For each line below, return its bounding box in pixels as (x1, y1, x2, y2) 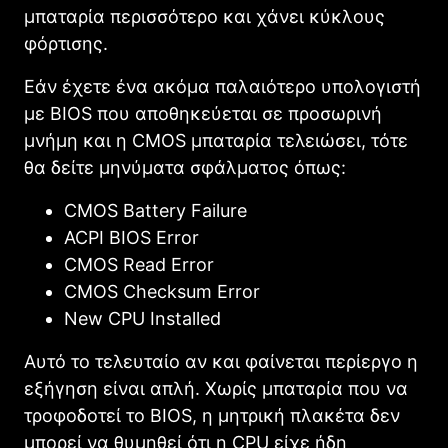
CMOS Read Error (64, 254, 214, 276)
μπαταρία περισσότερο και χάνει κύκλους (24, 6, 385, 28)
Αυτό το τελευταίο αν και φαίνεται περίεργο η (24, 351, 418, 373)
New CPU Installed (64, 308, 221, 330)
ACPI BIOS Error (64, 227, 199, 249)
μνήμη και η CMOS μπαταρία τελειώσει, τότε (24, 130, 408, 152)
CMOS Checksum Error (64, 281, 260, 303)
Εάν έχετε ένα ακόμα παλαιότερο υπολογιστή (24, 76, 421, 98)
